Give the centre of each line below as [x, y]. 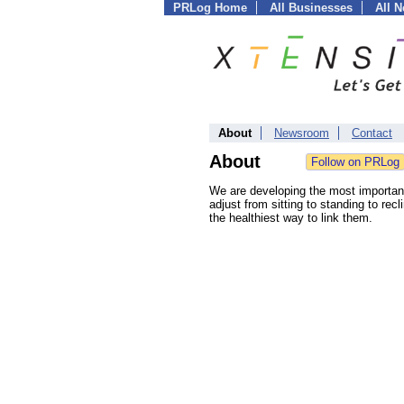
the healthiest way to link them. [291, 218]
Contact [372, 133]
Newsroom [302, 133]
